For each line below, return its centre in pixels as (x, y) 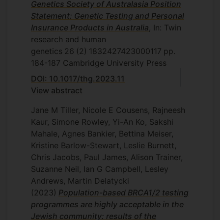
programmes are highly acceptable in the (107, 204)
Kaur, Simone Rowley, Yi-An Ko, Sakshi (102, 122)
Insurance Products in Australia (90, 27)
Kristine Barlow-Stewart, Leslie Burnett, (104, 145)
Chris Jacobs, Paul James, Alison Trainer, (107, 157)
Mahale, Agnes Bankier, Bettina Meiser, (102, 134)
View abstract (57, 90)
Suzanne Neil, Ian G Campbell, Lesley (100, 169)
